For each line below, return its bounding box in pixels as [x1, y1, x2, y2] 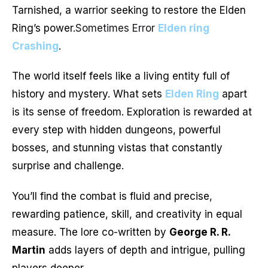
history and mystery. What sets [12, 88, 165, 100]
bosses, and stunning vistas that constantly [12, 142, 223, 154]
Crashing [12, 40, 59, 53]
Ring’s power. [12, 22, 75, 35]
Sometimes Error [75, 22, 158, 35]
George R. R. [169, 226, 230, 238]
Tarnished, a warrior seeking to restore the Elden [12, 4, 246, 17]
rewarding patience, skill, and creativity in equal [12, 208, 242, 220]
